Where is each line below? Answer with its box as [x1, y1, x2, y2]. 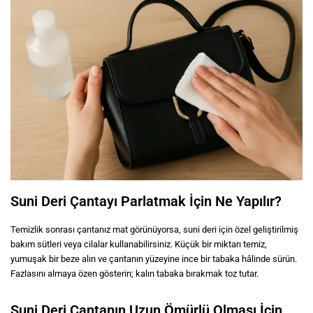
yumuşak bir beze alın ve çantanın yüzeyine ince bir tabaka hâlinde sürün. [10, 253, 297, 264]
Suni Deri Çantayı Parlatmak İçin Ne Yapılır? [10, 192, 282, 210]
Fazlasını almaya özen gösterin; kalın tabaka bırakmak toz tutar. [10, 268, 259, 279]
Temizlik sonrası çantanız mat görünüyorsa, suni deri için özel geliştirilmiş [10, 224, 298, 235]
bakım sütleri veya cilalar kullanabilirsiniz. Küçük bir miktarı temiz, [10, 238, 267, 249]
